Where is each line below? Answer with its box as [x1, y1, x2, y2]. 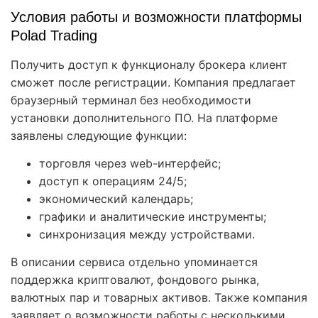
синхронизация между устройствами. [39, 227, 255, 242]
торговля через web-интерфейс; [39, 156, 221, 171]
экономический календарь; [39, 192, 193, 207]
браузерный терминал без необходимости [11, 93, 251, 108]
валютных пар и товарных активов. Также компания [11, 290, 307, 305]
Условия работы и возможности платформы [11, 9, 302, 26]
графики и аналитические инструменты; [39, 209, 266, 224]
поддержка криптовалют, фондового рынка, [11, 273, 259, 287]
